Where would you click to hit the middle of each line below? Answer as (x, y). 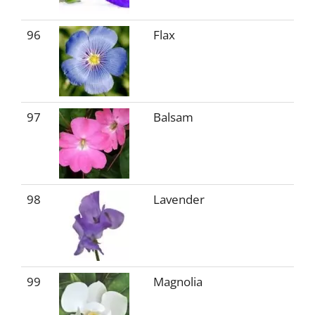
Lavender (179, 199)
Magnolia (178, 282)
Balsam (173, 117)
